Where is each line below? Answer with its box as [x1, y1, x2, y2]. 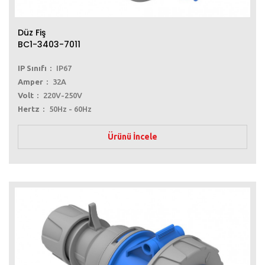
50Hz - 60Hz [49, 105, 92, 114]
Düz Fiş [18, 27, 46, 39]
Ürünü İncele [108, 132, 157, 142]
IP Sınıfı [18, 64, 47, 73]
